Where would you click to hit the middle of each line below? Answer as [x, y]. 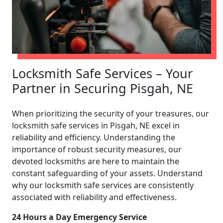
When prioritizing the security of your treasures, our [111, 113]
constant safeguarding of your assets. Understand [107, 173]
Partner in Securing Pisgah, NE [103, 88]
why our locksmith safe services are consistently [103, 185]
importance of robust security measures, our [97, 149]
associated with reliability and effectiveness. [94, 197]
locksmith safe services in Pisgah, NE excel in [96, 125]
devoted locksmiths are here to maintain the [96, 161]
